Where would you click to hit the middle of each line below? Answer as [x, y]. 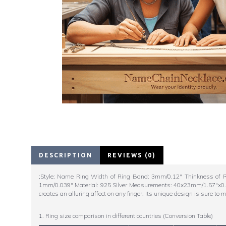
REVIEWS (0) [132, 155]
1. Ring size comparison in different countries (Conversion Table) [126, 216]
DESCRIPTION [66, 155]
